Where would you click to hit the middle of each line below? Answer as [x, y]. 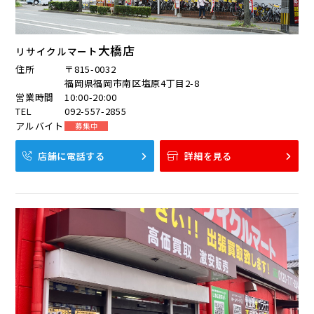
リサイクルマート [57, 52]
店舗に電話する [71, 156]
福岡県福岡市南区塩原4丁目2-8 [132, 83]
